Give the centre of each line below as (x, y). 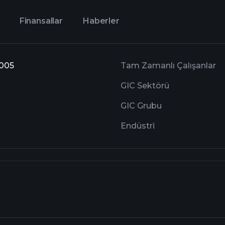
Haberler (101, 21)
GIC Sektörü (145, 86)
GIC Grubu (141, 106)
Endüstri (138, 126)
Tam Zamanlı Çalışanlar (168, 66)
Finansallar (41, 21)
